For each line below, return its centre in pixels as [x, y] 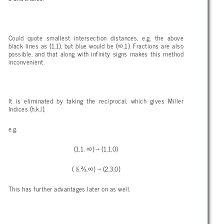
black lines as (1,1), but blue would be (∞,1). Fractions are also [96, 45]
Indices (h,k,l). [27, 109]
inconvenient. [27, 61]
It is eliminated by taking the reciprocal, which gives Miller [96, 101]
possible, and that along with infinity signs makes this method [96, 53]
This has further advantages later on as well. [69, 189]
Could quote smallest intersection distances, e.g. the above [96, 37]
